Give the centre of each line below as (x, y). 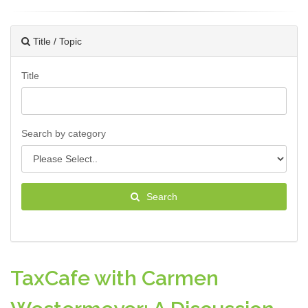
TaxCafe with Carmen (114, 278)
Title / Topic (56, 41)
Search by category (64, 133)
